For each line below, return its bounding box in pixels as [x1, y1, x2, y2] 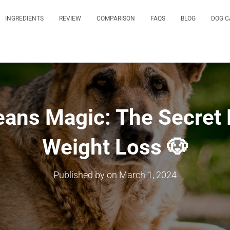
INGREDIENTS [5, 15, 44, 22]
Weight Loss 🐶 [42, 135, 188, 160]
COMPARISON [97, 15, 135, 22]
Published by [53, 169, 107, 180]
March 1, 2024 [119, 169, 177, 180]
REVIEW [59, 15, 81, 22]
